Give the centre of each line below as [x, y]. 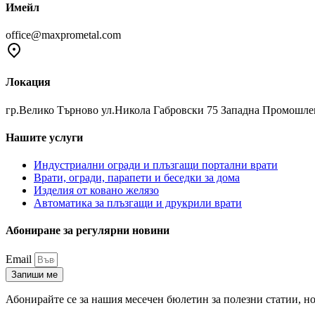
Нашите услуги [44, 137]
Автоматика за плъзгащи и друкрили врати [138, 203]
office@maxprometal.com [63, 35]
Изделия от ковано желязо [96, 191]
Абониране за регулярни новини [88, 231]
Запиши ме [34, 274]
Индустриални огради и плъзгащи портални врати [156, 165]
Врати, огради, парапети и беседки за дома [137, 178]
